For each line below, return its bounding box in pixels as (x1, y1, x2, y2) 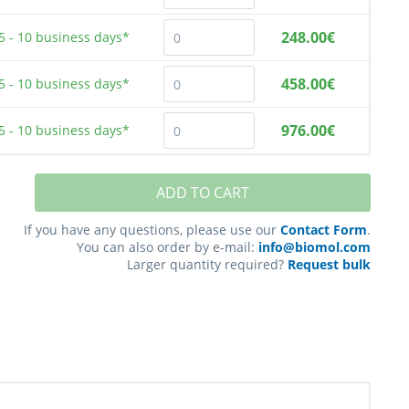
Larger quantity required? (126, 256, 288, 273)
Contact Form (279, 221, 367, 238)
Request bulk (287, 256, 371, 273)
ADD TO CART (155, 183, 249, 203)
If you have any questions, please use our (23, 221, 280, 238)
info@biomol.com (257, 238, 371, 256)
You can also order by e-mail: (76, 238, 258, 256)
